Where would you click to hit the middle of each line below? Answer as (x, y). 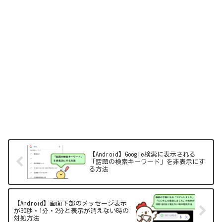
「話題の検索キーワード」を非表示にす (147, 162)
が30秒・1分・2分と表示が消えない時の (71, 211)
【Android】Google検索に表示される (143, 155)
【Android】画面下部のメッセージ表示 (70, 203)
